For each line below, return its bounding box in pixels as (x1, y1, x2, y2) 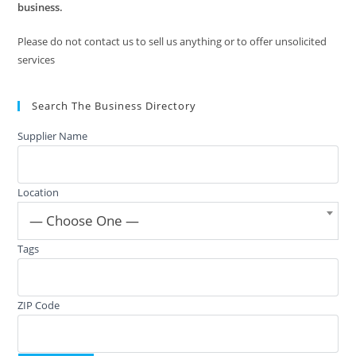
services (17, 52, 56, 68)
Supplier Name (17, 129, 88, 144)
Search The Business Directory (32, 99, 197, 114)
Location (17, 185, 60, 200)
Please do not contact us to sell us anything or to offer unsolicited (17, 34, 327, 49)
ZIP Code (17, 298, 60, 313)
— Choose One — (29, 211, 140, 230)
